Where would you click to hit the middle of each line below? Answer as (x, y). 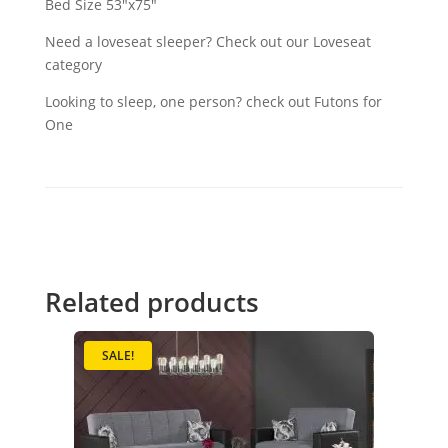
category (73, 64)
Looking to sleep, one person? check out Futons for (213, 101)
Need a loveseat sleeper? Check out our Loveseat (207, 41)
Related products (151, 301)
